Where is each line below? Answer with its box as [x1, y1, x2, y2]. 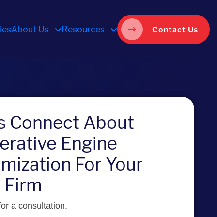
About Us [11, 24, 51, 34]
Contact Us [152, 25, 198, 34]
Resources [62, 24, 107, 34]
